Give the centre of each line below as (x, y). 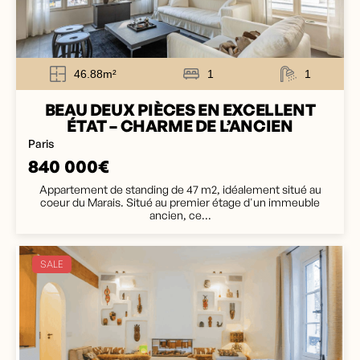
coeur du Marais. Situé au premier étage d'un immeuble (180, 202)
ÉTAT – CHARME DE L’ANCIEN (180, 126)
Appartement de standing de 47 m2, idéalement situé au (180, 189)
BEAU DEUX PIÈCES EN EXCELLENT (180, 110)
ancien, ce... (180, 215)
